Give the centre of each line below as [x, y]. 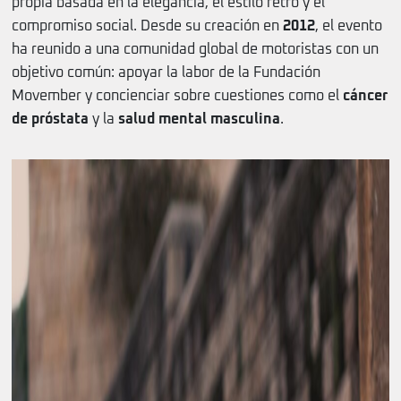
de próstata [50, 119]
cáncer [365, 96]
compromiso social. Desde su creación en [147, 26]
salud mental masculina [199, 119]
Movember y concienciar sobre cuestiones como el [177, 96]
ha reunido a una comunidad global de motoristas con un [195, 50]
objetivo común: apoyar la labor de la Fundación [166, 73]
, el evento [349, 26]
